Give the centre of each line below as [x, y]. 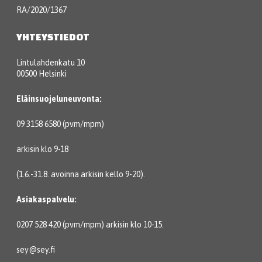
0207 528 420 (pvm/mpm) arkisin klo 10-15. [90, 225]
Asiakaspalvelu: [46, 199]
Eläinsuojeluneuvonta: [59, 99]
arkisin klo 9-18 [42, 149]
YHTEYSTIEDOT [53, 37]
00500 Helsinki [42, 74]
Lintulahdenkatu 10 [51, 63]
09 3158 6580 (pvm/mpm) [60, 124]
